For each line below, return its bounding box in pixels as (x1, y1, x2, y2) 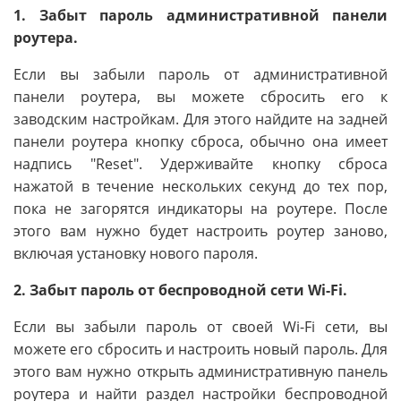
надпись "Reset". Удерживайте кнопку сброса (13, 154, 388, 175)
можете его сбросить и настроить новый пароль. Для (13, 339, 388, 360)
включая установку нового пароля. (13, 243, 258, 264)
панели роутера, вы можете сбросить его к (13, 87, 388, 107)
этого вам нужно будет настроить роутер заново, (13, 221, 388, 242)
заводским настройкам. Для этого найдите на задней (13, 109, 388, 130)
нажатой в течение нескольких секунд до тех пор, (13, 176, 388, 197)
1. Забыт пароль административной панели (13, 5, 388, 26)
